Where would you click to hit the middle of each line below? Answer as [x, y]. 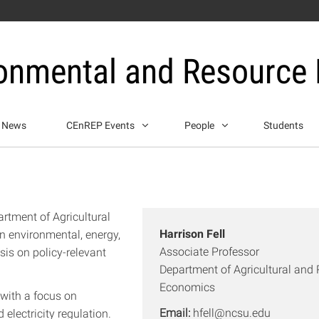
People [200, 125]
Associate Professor [209, 251]
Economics [187, 287]
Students [283, 125]
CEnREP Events [102, 125]
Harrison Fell [192, 234]
